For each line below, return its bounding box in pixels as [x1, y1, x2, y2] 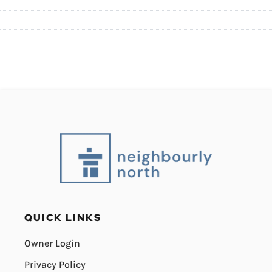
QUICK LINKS [24, 211, 101, 225]
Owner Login [24, 237, 80, 250]
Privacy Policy [24, 259, 86, 271]
